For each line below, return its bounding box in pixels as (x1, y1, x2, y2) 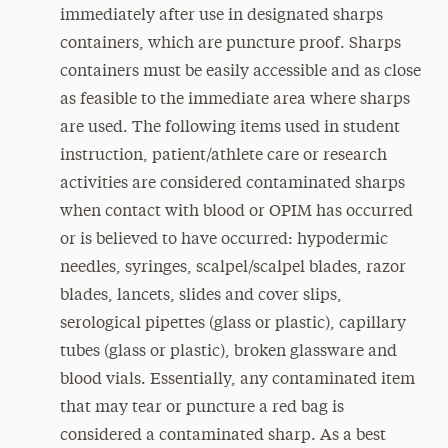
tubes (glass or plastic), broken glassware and (59, 344, 397, 360)
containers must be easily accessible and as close (59, 64, 421, 80)
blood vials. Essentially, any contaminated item (59, 372, 415, 388)
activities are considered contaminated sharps (59, 176, 405, 192)
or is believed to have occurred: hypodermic (59, 232, 388, 248)
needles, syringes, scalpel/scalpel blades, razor (59, 260, 406, 276)
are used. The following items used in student (59, 120, 400, 136)
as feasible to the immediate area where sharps (59, 92, 410, 108)
